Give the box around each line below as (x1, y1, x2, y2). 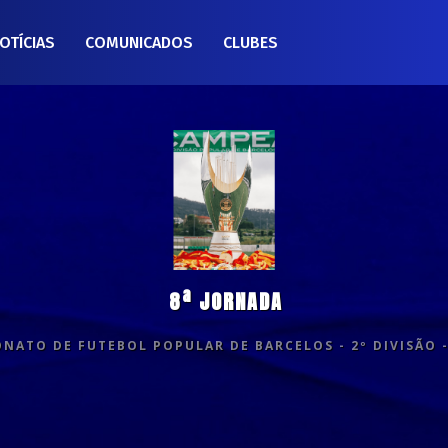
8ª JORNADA (168, 286, 283, 317)
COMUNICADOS (85, 33, 193, 52)
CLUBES (223, 33, 278, 52)
